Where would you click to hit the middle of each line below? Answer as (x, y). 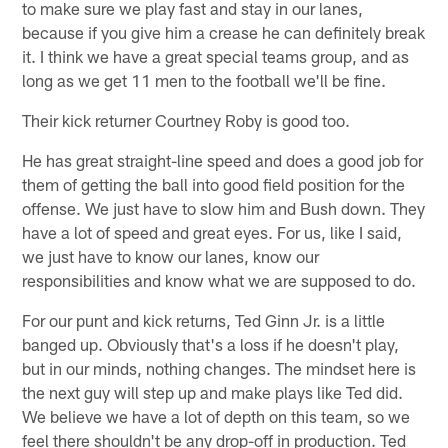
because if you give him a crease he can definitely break (224, 31)
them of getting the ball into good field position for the (214, 183)
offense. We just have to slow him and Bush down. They (224, 207)
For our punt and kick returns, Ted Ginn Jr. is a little (204, 319)
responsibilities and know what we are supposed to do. (219, 279)
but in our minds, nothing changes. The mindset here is (219, 367)
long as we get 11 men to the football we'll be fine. (204, 79)
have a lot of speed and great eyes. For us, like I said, (212, 231)
